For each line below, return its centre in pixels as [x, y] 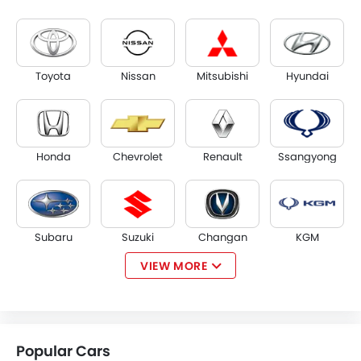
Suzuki [138, 237]
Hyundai [307, 76]
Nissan [138, 76]
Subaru [53, 237]
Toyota [53, 76]
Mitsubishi [222, 76]
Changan [222, 237]
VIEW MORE [174, 266]
